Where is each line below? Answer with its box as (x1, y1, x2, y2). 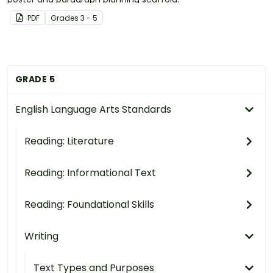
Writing (24, 229, 58, 244)
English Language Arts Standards (15, 102, 171, 117)
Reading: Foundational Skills (24, 197, 154, 212)
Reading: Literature (24, 134, 114, 149)
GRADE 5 (15, 73, 55, 86)
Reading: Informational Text (24, 166, 156, 180)
